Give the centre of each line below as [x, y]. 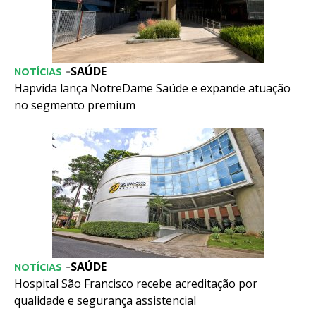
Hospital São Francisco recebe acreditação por [136, 284]
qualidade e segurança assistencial [105, 301]
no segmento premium [75, 105]
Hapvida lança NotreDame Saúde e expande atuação [152, 89]
